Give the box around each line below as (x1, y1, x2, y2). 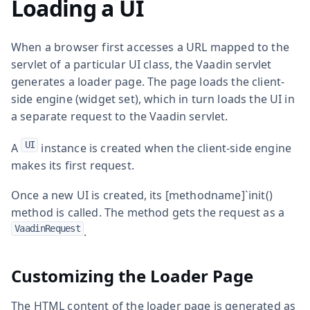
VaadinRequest (15, 222, 81, 234)
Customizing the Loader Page (11, 264, 253, 287)
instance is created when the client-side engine (38, 140, 291, 156)
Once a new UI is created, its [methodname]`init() (11, 187, 273, 203)
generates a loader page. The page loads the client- (11, 73, 285, 89)
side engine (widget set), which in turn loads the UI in (11, 91, 295, 107)
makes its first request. (11, 157, 134, 173)
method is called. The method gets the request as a (11, 204, 285, 220)
